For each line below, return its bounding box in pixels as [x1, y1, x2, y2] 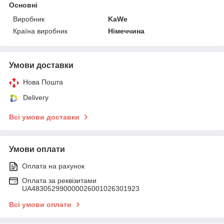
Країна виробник [13, 26, 67, 35]
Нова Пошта [23, 77, 63, 86]
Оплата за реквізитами [22, 176, 96, 184]
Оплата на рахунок [22, 161, 84, 170]
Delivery [23, 93, 48, 101]
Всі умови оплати [9, 200, 71, 208]
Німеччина [108, 26, 145, 35]
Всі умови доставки [9, 112, 79, 121]
